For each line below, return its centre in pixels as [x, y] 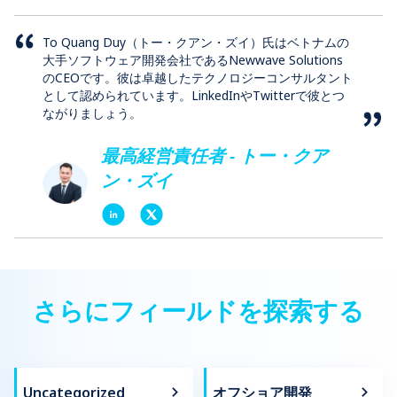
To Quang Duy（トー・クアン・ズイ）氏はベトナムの [196, 42]
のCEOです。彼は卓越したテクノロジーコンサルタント [198, 77]
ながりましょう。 [92, 113]
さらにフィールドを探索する [198, 310]
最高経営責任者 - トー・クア [215, 155]
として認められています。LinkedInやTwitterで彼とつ [194, 95]
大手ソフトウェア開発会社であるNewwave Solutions [193, 59]
